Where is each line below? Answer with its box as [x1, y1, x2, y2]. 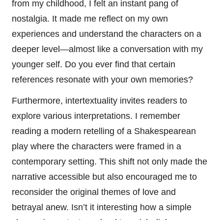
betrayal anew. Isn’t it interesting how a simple [12, 202, 192, 212]
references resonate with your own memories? [12, 74, 193, 84]
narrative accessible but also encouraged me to [12, 171, 197, 182]
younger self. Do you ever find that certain [12, 59, 175, 69]
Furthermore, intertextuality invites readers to [12, 95, 187, 106]
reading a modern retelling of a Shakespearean [12, 126, 196, 136]
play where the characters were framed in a [12, 141, 181, 151]
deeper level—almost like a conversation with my [12, 44, 203, 54]
